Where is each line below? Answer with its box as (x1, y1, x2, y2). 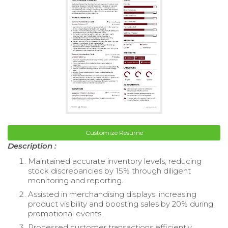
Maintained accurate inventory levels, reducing (28, 156, 202, 166)
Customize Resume (85, 128, 143, 136)
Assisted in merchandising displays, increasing (28, 189, 196, 199)
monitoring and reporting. (28, 175, 123, 185)
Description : (8, 140, 56, 151)
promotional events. (28, 208, 103, 218)
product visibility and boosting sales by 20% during (28, 198, 213, 209)
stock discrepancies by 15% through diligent (28, 165, 191, 176)
